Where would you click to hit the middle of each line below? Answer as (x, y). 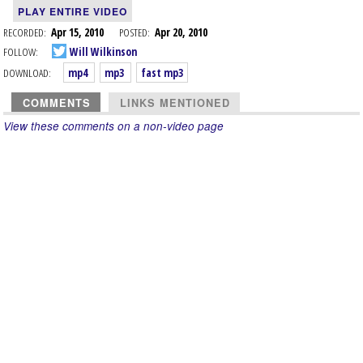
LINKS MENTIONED (175, 103)
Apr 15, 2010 (85, 32)
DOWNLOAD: (27, 73)
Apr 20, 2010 (181, 32)
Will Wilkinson (102, 51)
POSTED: (135, 32)
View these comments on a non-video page (113, 126)
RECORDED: (25, 32)
